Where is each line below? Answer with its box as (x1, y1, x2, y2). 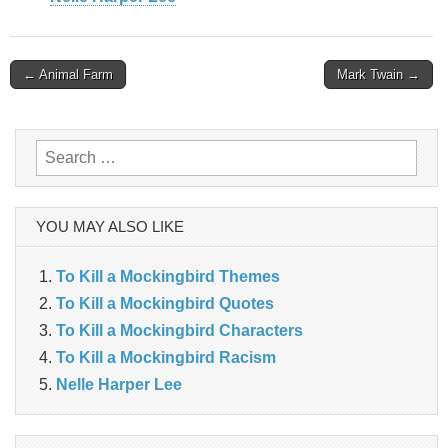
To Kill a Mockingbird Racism (56, 348, 276, 366)
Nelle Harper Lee (56, 375, 182, 393)
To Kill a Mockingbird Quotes (56, 294, 274, 312)
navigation (9, 93, 108, 119)
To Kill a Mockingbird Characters (56, 321, 303, 339)
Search (35, 143, 86, 161)
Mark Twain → (337, 66, 420, 82)
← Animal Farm (23, 66, 113, 82)
